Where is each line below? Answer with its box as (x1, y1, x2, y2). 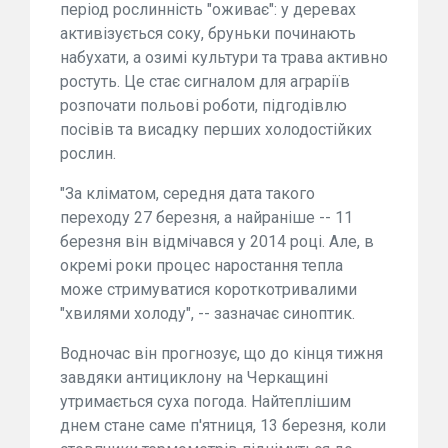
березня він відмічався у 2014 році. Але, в (60, 232, 374, 252)
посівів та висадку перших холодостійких (60, 120, 372, 140)
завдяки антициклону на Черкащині (60, 368, 328, 388)
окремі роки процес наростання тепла (60, 256, 343, 276)
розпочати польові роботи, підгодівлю (60, 96, 347, 116)
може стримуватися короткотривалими (60, 280, 357, 300)
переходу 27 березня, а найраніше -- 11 (60, 208, 353, 228)
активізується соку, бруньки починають (60, 24, 356, 44)
